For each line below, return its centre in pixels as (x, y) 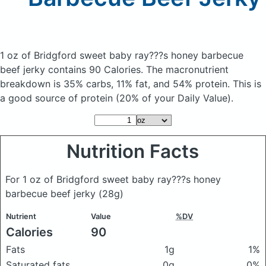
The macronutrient (187, 69)
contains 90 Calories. (97, 69)
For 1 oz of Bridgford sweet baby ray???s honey (113, 179)
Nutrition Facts (133, 151)
